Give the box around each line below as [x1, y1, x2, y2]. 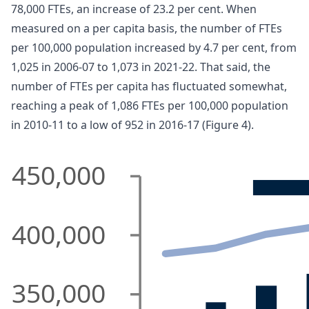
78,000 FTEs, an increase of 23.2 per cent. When [11, 1, 257, 17]
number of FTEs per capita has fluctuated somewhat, [11, 79, 287, 94]
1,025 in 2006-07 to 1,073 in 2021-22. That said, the [11, 59, 270, 75]
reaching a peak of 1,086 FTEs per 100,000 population [11, 98, 288, 114]
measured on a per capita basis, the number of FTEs [11, 21, 282, 37]
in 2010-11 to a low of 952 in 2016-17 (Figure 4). [11, 117, 254, 133]
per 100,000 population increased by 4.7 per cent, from [11, 40, 297, 56]
